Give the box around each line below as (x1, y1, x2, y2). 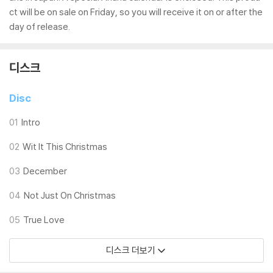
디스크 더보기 (105, 244, 155, 256)
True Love (23, 214, 65, 225)
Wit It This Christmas (23, 141, 107, 152)
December (23, 165, 67, 177)
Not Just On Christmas (24, 190, 116, 201)
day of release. (9, 21, 70, 32)
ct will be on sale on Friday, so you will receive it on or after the (9, 6, 263, 18)
